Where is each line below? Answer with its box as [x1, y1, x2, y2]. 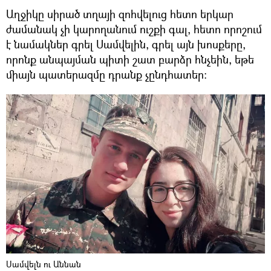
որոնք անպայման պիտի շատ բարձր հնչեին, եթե [6, 52, 254, 67]
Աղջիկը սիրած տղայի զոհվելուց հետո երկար [6, 7, 233, 22]
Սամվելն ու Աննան [6, 258, 81, 270]
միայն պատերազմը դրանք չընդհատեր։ [6, 67, 207, 82]
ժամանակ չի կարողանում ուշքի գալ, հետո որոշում [6, 22, 262, 37]
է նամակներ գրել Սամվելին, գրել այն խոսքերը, [6, 37, 246, 52]
